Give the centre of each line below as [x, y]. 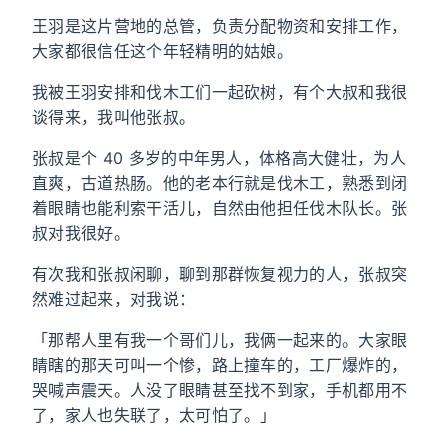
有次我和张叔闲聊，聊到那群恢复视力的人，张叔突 [220, 274]
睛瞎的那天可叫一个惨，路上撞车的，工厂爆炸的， [220, 365]
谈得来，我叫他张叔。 [114, 117]
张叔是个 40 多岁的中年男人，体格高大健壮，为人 [219, 158]
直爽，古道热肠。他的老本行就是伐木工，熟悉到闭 [220, 183]
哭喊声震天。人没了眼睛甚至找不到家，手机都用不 [220, 390]
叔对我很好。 [81, 233]
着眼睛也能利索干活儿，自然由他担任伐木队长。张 [220, 208]
